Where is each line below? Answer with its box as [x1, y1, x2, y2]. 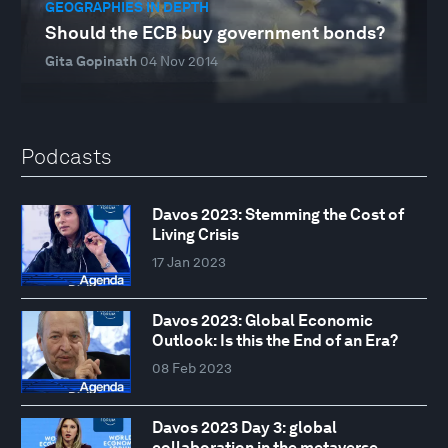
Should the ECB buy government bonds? [45, 22, 385, 44]
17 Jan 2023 [151, 253, 226, 270]
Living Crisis [151, 224, 239, 244]
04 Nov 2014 [140, 53, 218, 70]
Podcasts [21, 144, 112, 170]
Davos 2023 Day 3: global [151, 417, 337, 437]
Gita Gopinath [45, 53, 137, 70]
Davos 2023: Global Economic [151, 311, 373, 331]
